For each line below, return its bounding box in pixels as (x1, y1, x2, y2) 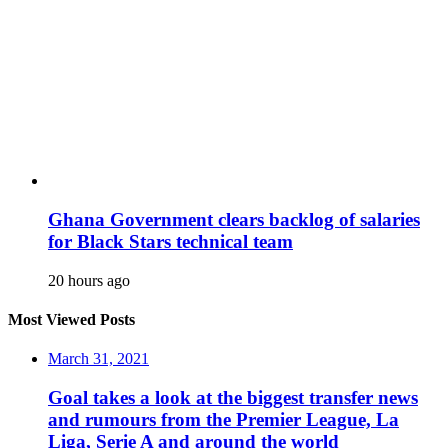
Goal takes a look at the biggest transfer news (48, 387, 418, 409)
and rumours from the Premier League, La (48, 409, 399, 431)
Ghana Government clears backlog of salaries (48, 209, 420, 231)
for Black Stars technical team (48, 231, 293, 253)
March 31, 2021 (48, 350, 149, 368)
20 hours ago (48, 271, 130, 289)
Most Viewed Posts (8, 311, 135, 329)
